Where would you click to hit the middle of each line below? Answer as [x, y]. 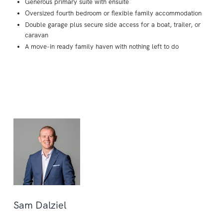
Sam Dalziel [40, 205]
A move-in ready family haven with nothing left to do [102, 47]
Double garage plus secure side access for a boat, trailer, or [113, 25]
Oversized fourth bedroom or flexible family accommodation [113, 13]
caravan [37, 35]
